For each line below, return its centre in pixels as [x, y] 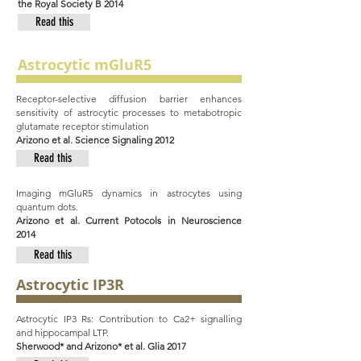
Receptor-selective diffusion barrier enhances [129, 99]
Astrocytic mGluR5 [85, 65]
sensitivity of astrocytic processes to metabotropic [129, 112]
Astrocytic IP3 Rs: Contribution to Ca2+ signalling [129, 319]
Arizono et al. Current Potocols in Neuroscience [129, 220]
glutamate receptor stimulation [83, 126]
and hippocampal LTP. [62, 332]
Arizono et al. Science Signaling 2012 [95, 140]
